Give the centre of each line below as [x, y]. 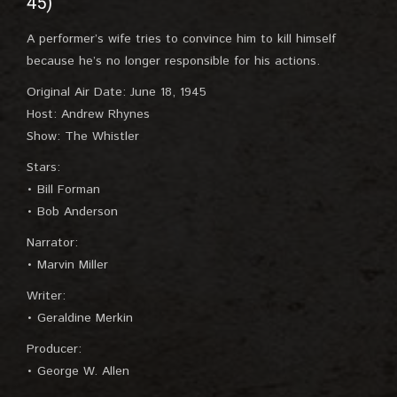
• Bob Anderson [72, 212]
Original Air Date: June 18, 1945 [117, 92]
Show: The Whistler [83, 136]
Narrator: [52, 243]
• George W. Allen [78, 371]
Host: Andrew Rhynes [88, 114]
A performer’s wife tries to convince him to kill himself [181, 39]
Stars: [43, 167]
